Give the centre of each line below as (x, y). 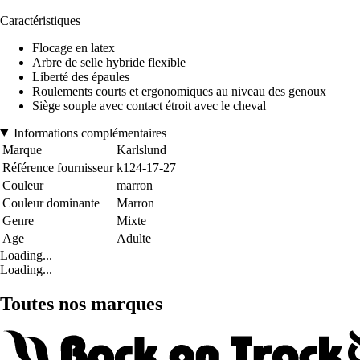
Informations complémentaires (90, 133)
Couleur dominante (51, 202)
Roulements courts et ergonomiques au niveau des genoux (179, 91)
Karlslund (141, 149)
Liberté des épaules (81, 76)
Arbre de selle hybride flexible (109, 62)
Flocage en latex (74, 47)
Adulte (134, 238)
